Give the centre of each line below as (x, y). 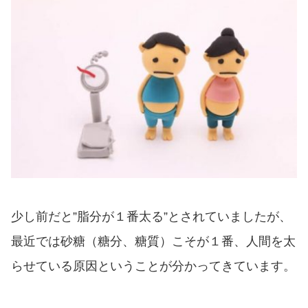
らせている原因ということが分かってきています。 (153, 266)
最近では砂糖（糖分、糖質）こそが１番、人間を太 (153, 241)
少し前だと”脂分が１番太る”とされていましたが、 (151, 216)
